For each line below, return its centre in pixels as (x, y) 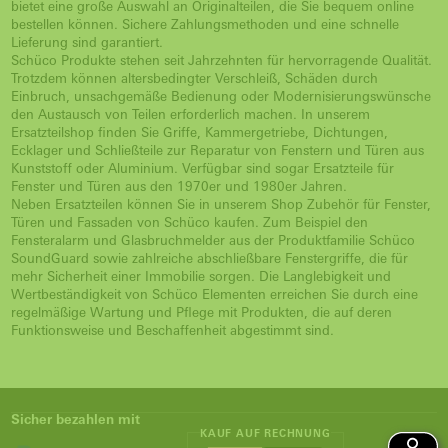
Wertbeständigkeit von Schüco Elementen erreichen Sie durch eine (214, 294)
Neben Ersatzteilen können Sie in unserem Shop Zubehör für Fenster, (221, 204)
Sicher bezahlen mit (75, 419)
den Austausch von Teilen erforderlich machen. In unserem (190, 114)
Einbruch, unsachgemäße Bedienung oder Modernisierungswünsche (221, 96)
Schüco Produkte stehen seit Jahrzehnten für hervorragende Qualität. (221, 60)
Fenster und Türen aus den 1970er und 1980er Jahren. (179, 186)
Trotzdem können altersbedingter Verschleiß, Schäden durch (194, 78)
